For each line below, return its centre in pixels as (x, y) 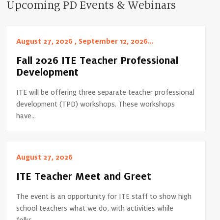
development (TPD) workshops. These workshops (96, 104)
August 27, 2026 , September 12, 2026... (85, 41)
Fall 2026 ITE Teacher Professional (97, 61)
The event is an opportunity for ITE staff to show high (104, 197)
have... (26, 116)
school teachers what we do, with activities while (95, 208)
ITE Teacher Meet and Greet (84, 177)
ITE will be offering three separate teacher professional (106, 93)
